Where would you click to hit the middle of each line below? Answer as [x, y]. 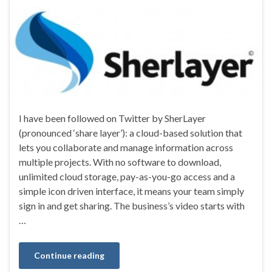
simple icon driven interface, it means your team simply [131, 191]
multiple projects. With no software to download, [120, 162]
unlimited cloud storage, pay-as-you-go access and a [127, 177]
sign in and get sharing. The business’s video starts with [132, 206]
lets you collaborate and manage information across [126, 148]
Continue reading [69, 256]
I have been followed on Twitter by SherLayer [112, 118]
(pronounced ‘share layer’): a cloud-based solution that [131, 133]
